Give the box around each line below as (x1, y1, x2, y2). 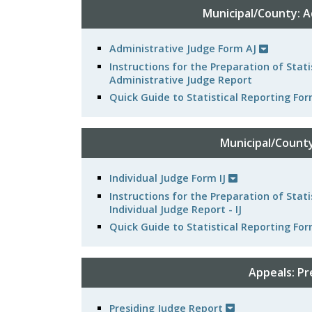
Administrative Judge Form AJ (109, 42, 259, 56)
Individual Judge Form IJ (109, 171, 228, 185)
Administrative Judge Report (109, 72, 252, 86)
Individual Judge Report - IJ (109, 202, 242, 216)
